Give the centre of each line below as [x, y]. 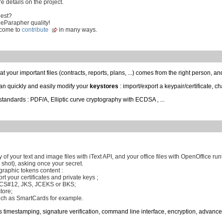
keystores [104, 86]
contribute [35, 30]
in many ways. [77, 30]
